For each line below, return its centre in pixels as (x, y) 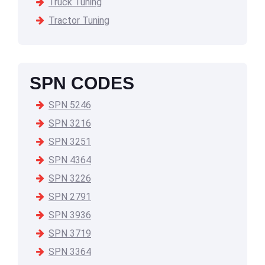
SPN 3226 (70, 179)
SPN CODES (82, 83)
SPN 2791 (70, 197)
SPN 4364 (70, 160)
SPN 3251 (70, 142)
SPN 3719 (70, 234)
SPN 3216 (70, 124)
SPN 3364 (70, 252)
